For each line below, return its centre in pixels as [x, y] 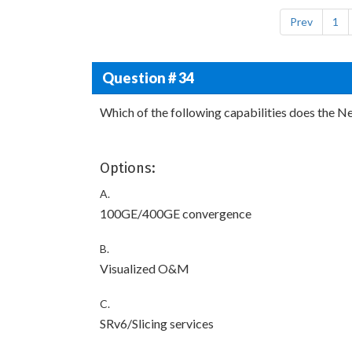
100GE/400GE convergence [176, 213]
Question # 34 [148, 77]
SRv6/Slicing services [157, 323]
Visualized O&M [145, 268]
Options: [128, 168]
